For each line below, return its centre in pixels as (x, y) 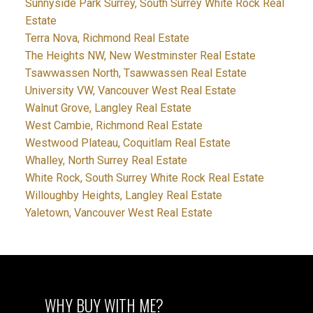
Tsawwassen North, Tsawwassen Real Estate (136, 73)
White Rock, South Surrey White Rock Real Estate (144, 178)
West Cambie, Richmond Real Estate (114, 126)
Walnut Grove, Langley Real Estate (108, 108)
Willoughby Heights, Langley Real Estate (123, 196)
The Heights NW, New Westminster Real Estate (140, 56)
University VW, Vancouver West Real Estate (130, 91)
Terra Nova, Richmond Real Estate (107, 38)
